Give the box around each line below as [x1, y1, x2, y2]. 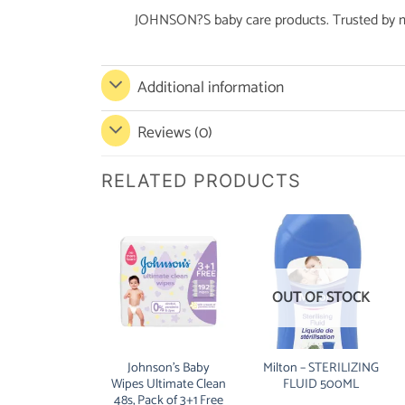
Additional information [137, 74, 285, 101]
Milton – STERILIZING [263, 356, 380, 379]
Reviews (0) [137, 119, 213, 146]
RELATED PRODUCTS [101, 170, 301, 193]
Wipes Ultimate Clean [110, 372, 226, 395]
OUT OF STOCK [272, 285, 371, 310]
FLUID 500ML [283, 372, 360, 395]
